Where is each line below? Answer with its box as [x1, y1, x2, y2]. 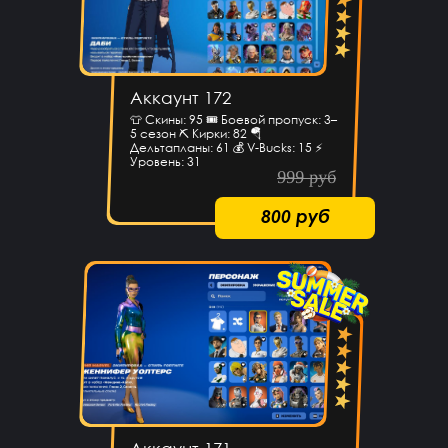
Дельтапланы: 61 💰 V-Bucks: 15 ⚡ [129, 140, 323, 156]
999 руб [276, 167, 337, 188]
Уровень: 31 [129, 154, 201, 170]
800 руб [260, 205, 330, 228]
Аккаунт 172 [129, 87, 231, 109]
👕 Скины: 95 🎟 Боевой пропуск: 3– [129, 112, 337, 128]
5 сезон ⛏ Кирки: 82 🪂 [129, 126, 262, 142]
